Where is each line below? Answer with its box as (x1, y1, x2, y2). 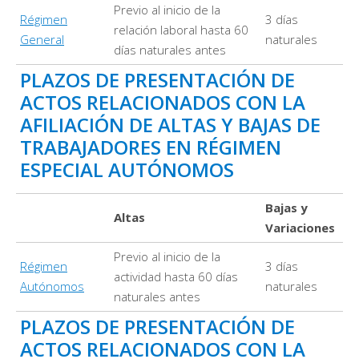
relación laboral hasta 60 (114, 22, 248, 38)
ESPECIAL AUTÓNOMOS (20, 156, 234, 184)
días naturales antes (114, 42, 226, 58)
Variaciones (265, 220, 335, 236)
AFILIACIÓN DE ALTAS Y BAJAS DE (20, 111, 321, 139)
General (20, 31, 64, 48)
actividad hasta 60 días (114, 268, 238, 285)
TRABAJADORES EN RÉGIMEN (20, 134, 281, 161)
